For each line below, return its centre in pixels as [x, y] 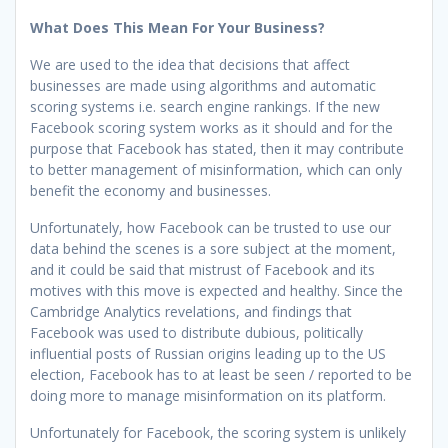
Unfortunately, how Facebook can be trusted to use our [210, 227]
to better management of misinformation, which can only [216, 169]
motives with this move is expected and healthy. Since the [216, 290]
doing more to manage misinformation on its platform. [208, 395]
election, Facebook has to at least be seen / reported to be [221, 374]
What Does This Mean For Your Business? [177, 27]
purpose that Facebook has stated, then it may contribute [217, 148]
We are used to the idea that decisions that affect [190, 64]
